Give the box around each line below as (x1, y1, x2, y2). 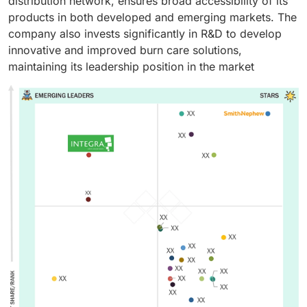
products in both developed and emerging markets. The (8, 10, 297, 25)
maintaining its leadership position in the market (8, 60, 254, 74)
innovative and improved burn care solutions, (8, 43, 242, 58)
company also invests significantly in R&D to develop (8, 27, 282, 41)
